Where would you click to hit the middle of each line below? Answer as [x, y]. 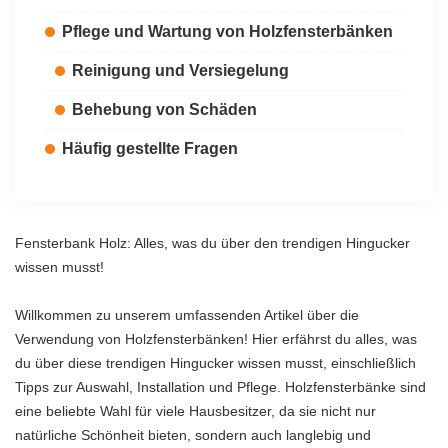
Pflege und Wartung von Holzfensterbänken [227, 31]
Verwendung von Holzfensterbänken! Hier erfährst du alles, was [216, 339]
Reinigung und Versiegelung [180, 70]
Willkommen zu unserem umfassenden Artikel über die [187, 315]
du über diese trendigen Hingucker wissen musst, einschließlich [215, 363]
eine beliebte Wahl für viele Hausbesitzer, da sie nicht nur [195, 411]
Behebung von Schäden [164, 109]
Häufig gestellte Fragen [150, 148]
